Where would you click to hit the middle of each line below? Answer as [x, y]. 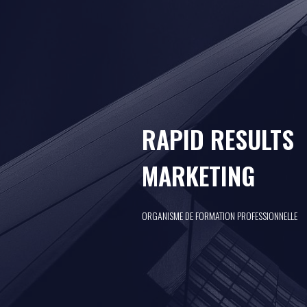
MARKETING [198, 175]
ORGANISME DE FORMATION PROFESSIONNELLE [220, 215]
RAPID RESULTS [218, 138]
